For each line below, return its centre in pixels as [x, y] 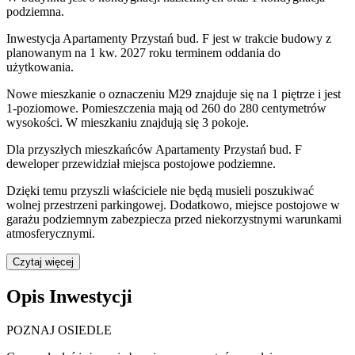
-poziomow [41, 109]
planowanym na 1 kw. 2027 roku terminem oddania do [143, 53]
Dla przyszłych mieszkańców [81, 150]
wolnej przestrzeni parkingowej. [86, 205]
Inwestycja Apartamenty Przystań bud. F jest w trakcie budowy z [169, 39]
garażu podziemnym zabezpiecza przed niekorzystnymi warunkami [174, 219]
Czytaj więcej [43, 262]
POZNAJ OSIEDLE [59, 330]
